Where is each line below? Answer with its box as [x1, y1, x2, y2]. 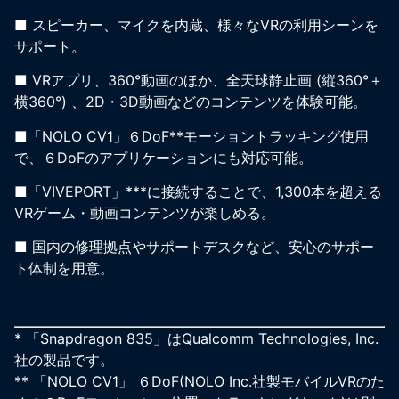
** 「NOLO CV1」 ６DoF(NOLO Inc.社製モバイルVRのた [14, 372, 385, 391]
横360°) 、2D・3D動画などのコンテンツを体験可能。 [14, 93, 367, 111]
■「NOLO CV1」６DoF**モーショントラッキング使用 [14, 126, 369, 145]
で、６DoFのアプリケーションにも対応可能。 [14, 148, 313, 167]
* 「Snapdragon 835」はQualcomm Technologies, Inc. [14, 330, 379, 348]
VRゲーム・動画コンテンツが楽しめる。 [14, 204, 275, 223]
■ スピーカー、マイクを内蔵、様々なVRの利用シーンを [14, 15, 379, 34]
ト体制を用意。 [14, 259, 114, 278]
